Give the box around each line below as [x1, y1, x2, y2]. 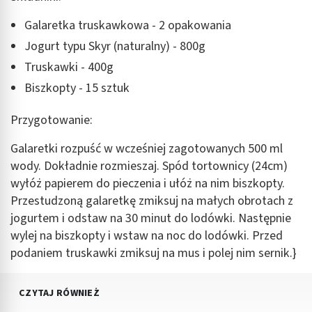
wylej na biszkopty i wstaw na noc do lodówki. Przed [10, 226, 283, 244]
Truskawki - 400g [24, 58, 114, 76]
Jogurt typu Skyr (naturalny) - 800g [24, 37, 205, 55]
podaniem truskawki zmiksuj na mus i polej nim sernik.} [10, 244, 297, 262]
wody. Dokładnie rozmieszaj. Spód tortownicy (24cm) [10, 157, 288, 175]
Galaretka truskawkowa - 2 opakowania [24, 16, 231, 34]
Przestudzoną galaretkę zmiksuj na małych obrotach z [10, 192, 293, 210]
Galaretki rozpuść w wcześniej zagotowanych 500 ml [10, 139, 283, 157]
